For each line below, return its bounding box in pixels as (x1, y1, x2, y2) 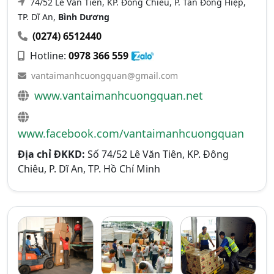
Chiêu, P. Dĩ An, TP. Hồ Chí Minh (18, 161, 160, 176)
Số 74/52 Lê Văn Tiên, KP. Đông (85, 147, 229, 161)
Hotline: (28, 48, 68, 62)
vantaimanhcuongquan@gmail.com (31, 69, 178, 81)
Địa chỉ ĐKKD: (18, 147, 85, 161)
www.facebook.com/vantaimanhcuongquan (18, 125, 244, 141)
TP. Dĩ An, (18, 10, 58, 23)
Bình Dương (58, 10, 109, 23)
